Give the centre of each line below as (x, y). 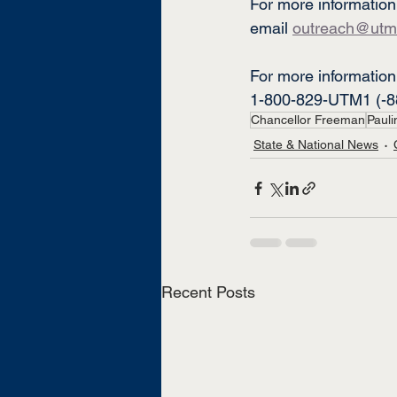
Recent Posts (208, 292)
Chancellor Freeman (308, 120)
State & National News (316, 144)
